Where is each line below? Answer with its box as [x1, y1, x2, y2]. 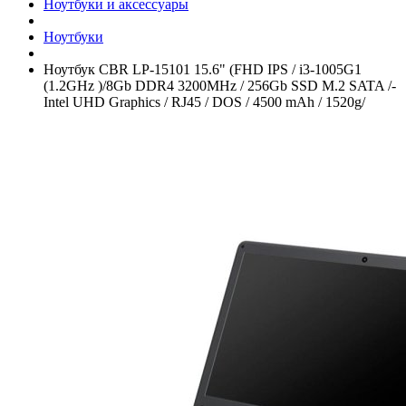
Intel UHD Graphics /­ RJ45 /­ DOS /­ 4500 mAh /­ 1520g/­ [43, 94, 365, 110]
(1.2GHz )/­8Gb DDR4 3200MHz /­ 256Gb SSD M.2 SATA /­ [43, 78, 396, 93]
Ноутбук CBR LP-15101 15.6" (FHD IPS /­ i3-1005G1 [43, 62, 362, 77]
